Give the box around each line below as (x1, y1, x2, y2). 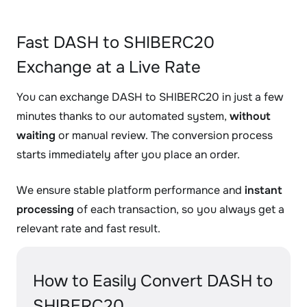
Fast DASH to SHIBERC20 (16, 32, 214, 53)
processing (16, 202, 74, 217)
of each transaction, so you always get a (74, 202, 284, 217)
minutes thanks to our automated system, (16, 109, 230, 123)
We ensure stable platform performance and (16, 183, 245, 197)
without (230, 109, 271, 123)
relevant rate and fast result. (16, 221, 160, 236)
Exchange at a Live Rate (16, 57, 201, 77)
